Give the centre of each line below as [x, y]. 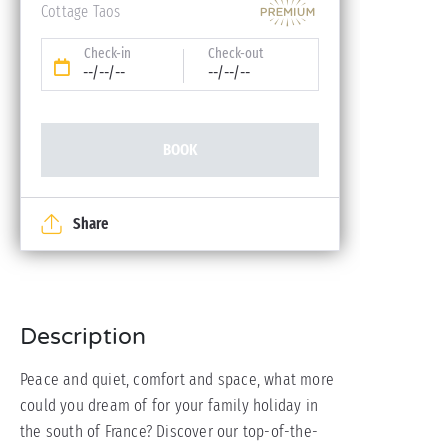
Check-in [107, 53]
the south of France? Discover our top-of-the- [169, 431]
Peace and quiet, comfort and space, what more [177, 379]
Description [83, 337]
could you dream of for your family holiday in [169, 405]
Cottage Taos [81, 11]
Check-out [235, 53]
